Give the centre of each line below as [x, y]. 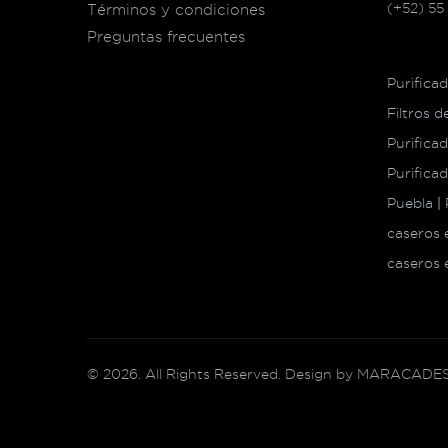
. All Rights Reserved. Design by [247, 373]
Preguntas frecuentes [166, 36]
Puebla [410, 202]
